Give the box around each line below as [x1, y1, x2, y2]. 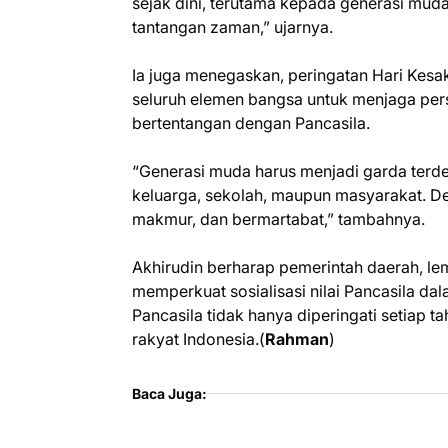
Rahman [265, 329, 329, 350]
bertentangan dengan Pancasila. [132, 113, 370, 134]
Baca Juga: [132, 385, 207, 403]
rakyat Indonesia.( [132, 329, 265, 350]
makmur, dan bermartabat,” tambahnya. [132, 209, 425, 230]
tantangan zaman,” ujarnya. [132, 17, 333, 38]
